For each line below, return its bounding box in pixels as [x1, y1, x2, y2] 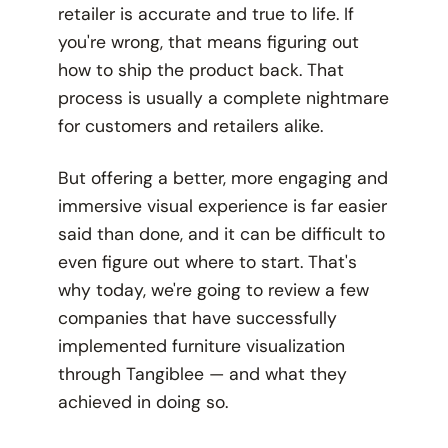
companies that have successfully [57, 307, 337, 330]
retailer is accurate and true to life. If [57, 3, 354, 26]
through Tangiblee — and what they [57, 363, 347, 386]
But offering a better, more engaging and [57, 167, 388, 190]
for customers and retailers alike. [57, 115, 328, 138]
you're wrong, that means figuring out [57, 31, 359, 54]
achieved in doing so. [57, 391, 233, 414]
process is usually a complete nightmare [57, 87, 389, 110]
